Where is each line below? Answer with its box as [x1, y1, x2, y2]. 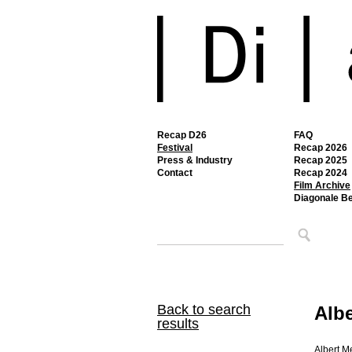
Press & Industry [157, 155, 233, 166]
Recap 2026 [294, 142, 347, 153]
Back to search [157, 302, 251, 317]
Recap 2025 [294, 155, 347, 166]
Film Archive [294, 180, 350, 191]
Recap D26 [157, 130, 207, 141]
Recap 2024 [294, 167, 347, 178]
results [157, 316, 199, 332]
